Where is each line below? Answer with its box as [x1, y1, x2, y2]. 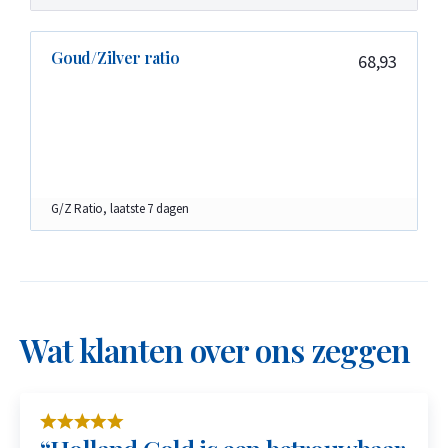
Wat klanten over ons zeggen [20, 329, 410, 372]
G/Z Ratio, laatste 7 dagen [51, 200, 189, 218]
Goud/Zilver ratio [51, 47, 180, 69]
